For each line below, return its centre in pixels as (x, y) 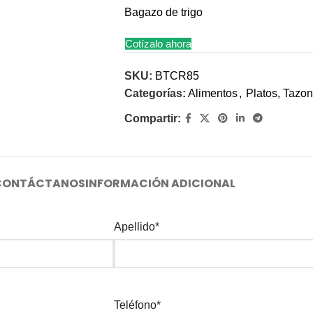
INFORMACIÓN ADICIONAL (160, 183)
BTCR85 (177, 76)
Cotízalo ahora (158, 44)
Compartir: (152, 118)
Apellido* (137, 227)
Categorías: (155, 93)
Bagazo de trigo (163, 12)
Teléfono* (137, 305)
